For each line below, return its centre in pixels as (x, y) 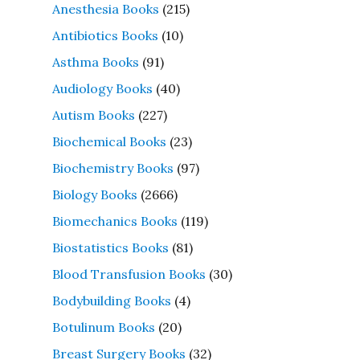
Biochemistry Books (112, 168)
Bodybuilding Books (111, 300)
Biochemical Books (109, 141)
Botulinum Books (103, 327)
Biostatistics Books (110, 247)
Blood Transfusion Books (129, 274)
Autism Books (93, 115)
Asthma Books (95, 61)
